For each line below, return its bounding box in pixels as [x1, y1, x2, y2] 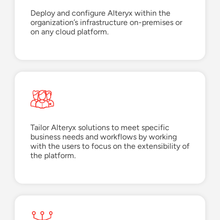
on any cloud [30, 27, 75, 37]
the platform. [30, 151, 76, 161]
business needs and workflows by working [30, 132, 177, 142]
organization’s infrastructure [30, 18, 130, 27]
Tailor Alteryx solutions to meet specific [30, 123, 169, 133]
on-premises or [130, 18, 182, 27]
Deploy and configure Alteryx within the [30, 8, 170, 18]
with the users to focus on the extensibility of [30, 141, 190, 151]
